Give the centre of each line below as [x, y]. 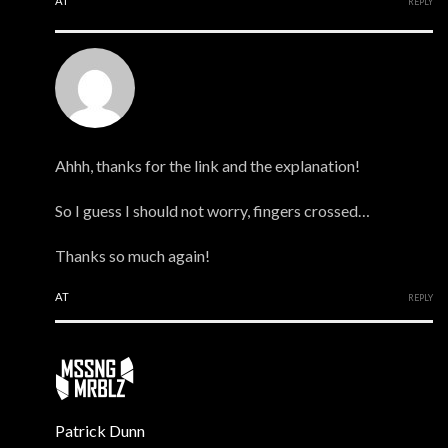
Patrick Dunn [100, 431]
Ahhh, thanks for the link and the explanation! [207, 166]
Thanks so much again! [132, 256]
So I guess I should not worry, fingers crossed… [212, 211]
